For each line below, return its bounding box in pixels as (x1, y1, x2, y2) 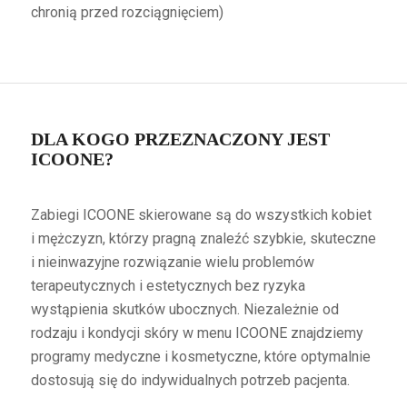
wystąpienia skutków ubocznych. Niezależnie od (30, 301, 339, 319)
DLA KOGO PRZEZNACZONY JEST (30, 128, 330, 149)
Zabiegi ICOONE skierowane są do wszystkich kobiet (30, 206, 372, 224)
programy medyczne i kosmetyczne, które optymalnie (30, 348, 371, 366)
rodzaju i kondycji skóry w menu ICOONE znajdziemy (30, 324, 363, 342)
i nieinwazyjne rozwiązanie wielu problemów (30, 253, 314, 272)
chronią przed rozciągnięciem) (30, 3, 223, 21)
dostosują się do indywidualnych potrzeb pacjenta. (30, 372, 350, 390)
